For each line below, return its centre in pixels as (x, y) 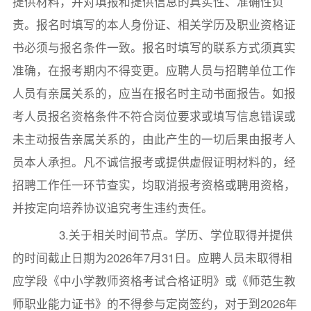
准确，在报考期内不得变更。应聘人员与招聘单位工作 (154, 70)
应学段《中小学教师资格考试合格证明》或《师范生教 (154, 281)
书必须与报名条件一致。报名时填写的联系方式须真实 (154, 48)
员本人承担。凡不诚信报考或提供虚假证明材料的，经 (154, 162)
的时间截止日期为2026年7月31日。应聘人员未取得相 (152, 258)
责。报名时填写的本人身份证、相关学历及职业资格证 (154, 25)
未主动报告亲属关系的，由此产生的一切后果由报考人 (154, 139)
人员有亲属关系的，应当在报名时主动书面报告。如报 (154, 93)
